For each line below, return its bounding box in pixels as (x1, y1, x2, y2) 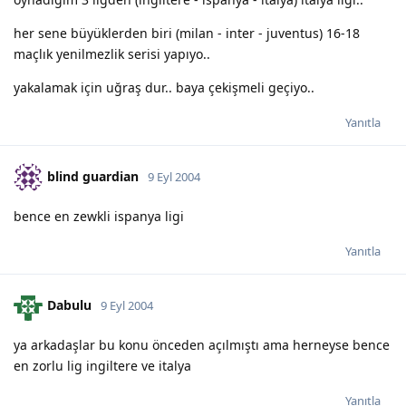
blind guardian (47, 167, 139, 185)
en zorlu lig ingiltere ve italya (14, 356, 191, 374)
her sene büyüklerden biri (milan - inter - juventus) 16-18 (14, 24, 360, 42)
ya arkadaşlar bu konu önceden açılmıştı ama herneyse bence (14, 335, 390, 353)
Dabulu (47, 295, 92, 314)
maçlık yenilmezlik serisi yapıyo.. (14, 44, 210, 63)
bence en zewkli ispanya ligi (14, 207, 184, 225)
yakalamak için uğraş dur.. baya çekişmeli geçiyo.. (14, 78, 314, 96)
